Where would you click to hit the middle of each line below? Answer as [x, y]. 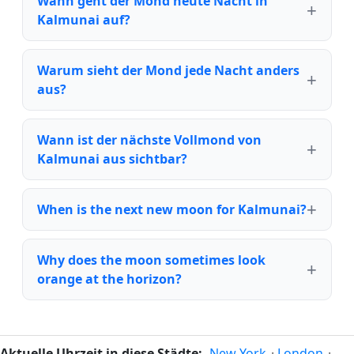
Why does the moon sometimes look [151, 260]
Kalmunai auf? [84, 19]
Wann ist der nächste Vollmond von [149, 139]
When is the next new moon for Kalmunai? [172, 209]
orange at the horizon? [109, 279]
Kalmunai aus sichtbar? [112, 158]
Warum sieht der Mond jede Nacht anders [168, 70]
